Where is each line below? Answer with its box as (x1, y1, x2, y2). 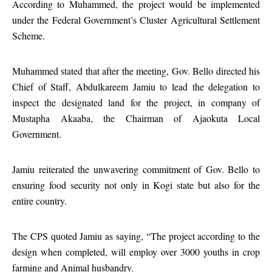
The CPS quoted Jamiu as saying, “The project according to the (12, 229, 260, 242)
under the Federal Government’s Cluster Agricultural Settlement (12, 13, 260, 26)
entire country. (12, 194, 67, 207)
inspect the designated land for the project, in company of (12, 96, 260, 109)
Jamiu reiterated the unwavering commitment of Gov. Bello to (12, 163, 260, 175)
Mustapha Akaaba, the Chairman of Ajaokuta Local (12, 112, 260, 124)
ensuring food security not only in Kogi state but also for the (12, 178, 260, 191)
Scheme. (12, 29, 45, 42)
